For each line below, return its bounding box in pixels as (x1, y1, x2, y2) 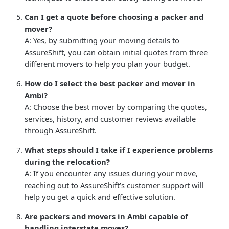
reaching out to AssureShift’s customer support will (25, 179, 204, 190)
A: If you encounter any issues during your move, (25, 168, 198, 178)
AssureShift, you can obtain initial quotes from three (25, 47, 208, 57)
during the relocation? (25, 156, 110, 167)
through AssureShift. (25, 125, 97, 135)
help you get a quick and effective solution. (25, 191, 175, 202)
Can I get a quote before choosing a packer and (25, 11, 203, 22)
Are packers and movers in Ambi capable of (25, 211, 188, 221)
